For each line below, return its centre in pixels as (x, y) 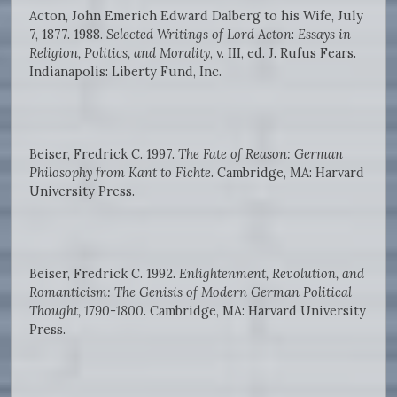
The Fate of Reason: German (261, 154)
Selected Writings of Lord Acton (199, 35)
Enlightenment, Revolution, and (272, 274)
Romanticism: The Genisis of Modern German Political (191, 292)
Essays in (324, 35)
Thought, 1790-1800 (86, 311)
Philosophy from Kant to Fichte (120, 173)
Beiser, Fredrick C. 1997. (104, 154)
